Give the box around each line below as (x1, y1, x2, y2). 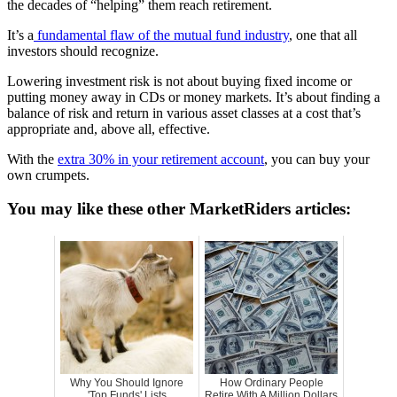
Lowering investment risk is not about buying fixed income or (7, 73, 352, 89)
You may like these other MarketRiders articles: (7, 199, 351, 219)
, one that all (289, 27, 357, 43)
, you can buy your (264, 151, 370, 167)
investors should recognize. (7, 43, 159, 58)
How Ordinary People (219, 377, 323, 390)
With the (7, 151, 58, 167)
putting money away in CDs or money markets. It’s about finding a (7, 89, 380, 105)
